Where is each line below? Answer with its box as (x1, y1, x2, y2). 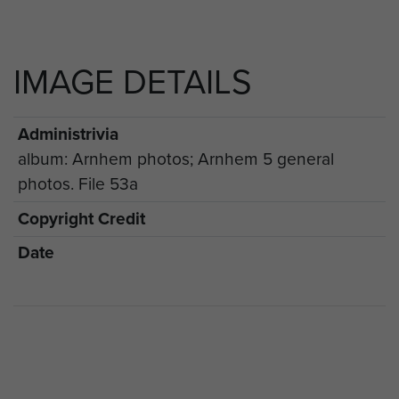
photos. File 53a (17, 171, 138, 198)
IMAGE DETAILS (13, 57, 252, 108)
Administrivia (17, 121, 118, 148)
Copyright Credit (17, 205, 145, 232)
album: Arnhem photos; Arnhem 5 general (17, 146, 334, 173)
